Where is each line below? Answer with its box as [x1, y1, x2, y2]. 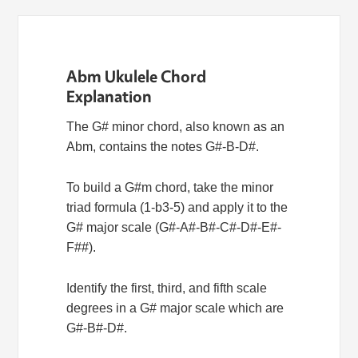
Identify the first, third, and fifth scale [66, 280, 268, 295]
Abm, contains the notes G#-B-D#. [66, 139, 260, 153]
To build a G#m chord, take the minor [66, 180, 274, 194]
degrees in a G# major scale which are [66, 300, 284, 315]
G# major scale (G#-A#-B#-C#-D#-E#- [66, 220, 282, 234]
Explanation [66, 85, 153, 106]
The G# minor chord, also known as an [66, 119, 285, 133]
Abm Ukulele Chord [66, 65, 207, 86]
